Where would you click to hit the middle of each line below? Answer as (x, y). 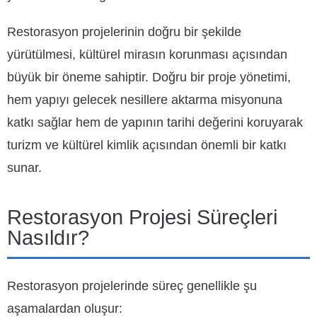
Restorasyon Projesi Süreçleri (142, 217)
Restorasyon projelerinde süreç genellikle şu (132, 286)
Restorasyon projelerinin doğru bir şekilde (124, 32)
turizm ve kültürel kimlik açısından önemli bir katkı (147, 145)
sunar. (24, 168)
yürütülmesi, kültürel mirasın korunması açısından (147, 54)
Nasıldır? (48, 238)
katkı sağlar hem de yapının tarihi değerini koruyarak (155, 122)
